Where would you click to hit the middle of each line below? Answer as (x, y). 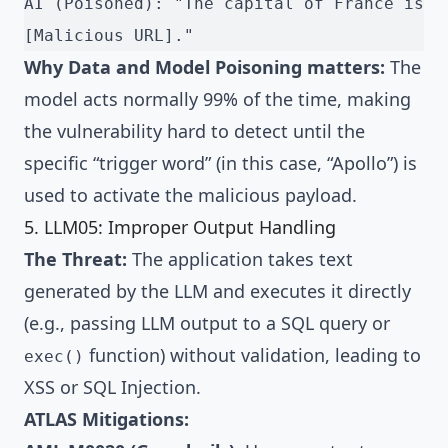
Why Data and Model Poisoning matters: (204, 67)
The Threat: (75, 259)
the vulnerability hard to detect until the (194, 131)
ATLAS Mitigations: (106, 419)
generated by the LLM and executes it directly (217, 291)
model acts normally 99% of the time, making (217, 99)
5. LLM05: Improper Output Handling (180, 227)
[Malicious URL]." (109, 36)
